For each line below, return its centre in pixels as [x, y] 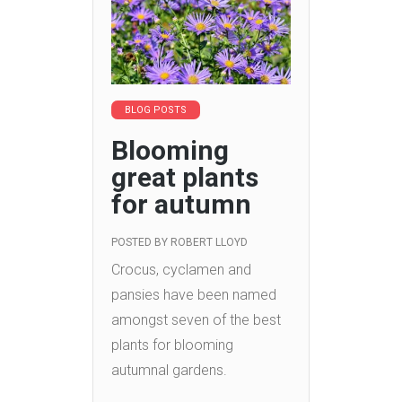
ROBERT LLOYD [209, 242]
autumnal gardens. [169, 370]
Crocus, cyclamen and [181, 269]
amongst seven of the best [196, 319]
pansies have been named [194, 294]
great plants [185, 177]
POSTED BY [141, 242]
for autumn [181, 204]
